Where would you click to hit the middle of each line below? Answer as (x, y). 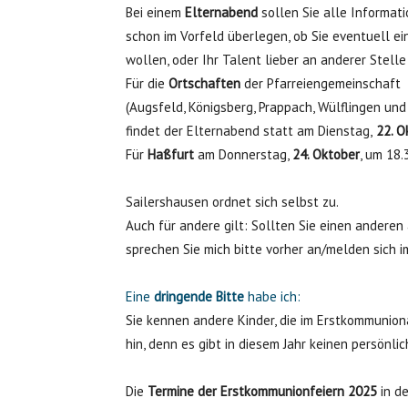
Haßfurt (171, 154)
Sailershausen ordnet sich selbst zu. (232, 202)
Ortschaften (204, 83)
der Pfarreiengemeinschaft (321, 83)
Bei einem (155, 12)
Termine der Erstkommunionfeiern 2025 (262, 391)
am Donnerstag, (243, 154)
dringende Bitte (199, 296)
